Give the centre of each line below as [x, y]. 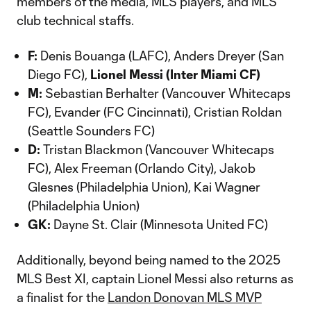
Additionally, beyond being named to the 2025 [149, 260]
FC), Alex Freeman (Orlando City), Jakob [142, 168]
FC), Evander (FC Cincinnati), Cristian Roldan [155, 112]
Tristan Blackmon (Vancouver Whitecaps [157, 149]
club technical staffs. [75, 20]
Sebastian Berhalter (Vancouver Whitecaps [167, 93]
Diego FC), [59, 74]
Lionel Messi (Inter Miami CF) [175, 74]
